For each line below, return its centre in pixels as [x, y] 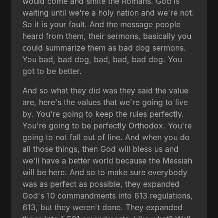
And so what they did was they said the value [106, 90]
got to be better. [52, 71]
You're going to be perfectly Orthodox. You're [107, 125]
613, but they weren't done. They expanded [103, 207]
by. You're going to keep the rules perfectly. [103, 114]
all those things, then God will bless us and [101, 149]
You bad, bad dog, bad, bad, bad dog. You [102, 59]
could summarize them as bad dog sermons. [104, 47]
